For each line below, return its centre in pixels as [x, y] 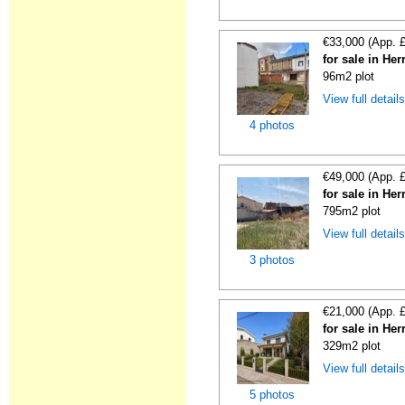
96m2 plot [349, 76]
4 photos [273, 125]
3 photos [273, 260]
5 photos [273, 395]
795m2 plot [352, 211]
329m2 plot [352, 346]
